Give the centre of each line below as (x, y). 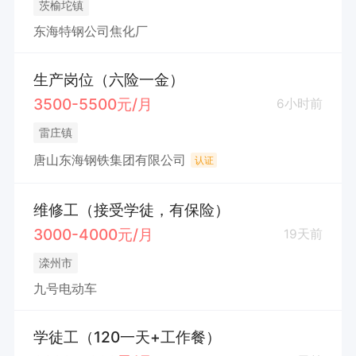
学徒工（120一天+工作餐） (127, 337)
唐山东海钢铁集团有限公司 (109, 160)
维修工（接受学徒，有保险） (131, 210)
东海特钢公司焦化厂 (90, 31)
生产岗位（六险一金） (108, 80)
